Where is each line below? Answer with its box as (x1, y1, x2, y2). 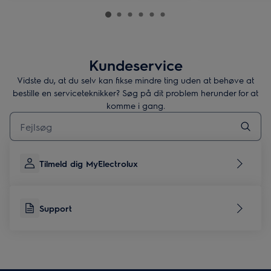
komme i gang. (106, 100, 165, 111)
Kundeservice (88, 56, 183, 74)
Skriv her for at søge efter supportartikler (9, 112, 151, 122)
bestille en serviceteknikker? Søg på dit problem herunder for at (13, 87, 258, 98)
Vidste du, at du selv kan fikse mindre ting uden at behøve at (17, 74, 254, 85)
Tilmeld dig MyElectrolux (39, 158, 138, 169)
